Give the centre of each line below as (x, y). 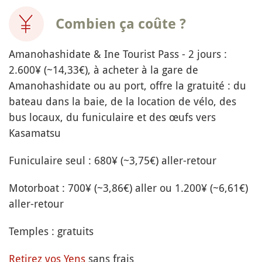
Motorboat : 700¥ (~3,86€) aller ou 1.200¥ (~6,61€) (128, 188)
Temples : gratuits (51, 231)
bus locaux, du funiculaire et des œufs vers (112, 117)
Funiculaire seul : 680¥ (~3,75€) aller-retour (113, 161)
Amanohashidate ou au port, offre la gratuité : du (127, 86)
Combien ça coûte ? (121, 24)
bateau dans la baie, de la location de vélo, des (123, 101)
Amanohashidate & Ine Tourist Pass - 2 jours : (118, 54)
